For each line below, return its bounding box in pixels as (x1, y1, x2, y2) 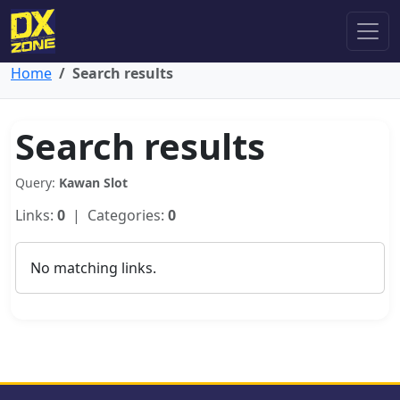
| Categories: (65, 205, 168, 225)
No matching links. (30, 258, 156, 278)
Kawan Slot (59, 174, 128, 191)
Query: (15, 174, 59, 191)
